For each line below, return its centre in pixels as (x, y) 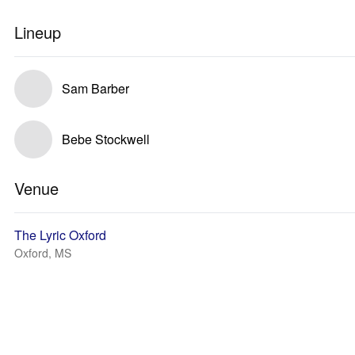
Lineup (38, 32)
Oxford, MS (43, 253)
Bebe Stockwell (106, 139)
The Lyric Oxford (60, 235)
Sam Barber (95, 88)
